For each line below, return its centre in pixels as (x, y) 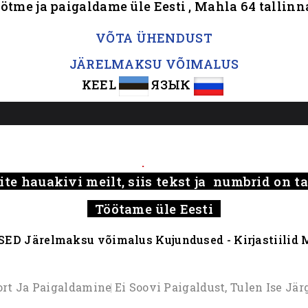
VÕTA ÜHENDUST (154, 38)
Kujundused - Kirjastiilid (227, 240)
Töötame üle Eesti (154, 209)
